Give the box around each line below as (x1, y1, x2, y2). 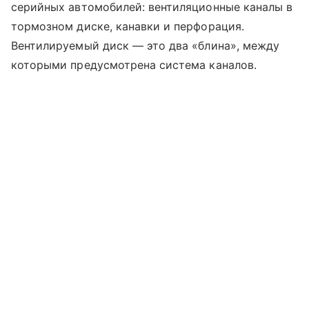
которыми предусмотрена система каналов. (11, 58, 257, 72)
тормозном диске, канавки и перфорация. (11, 19, 244, 34)
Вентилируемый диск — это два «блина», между (11, 39, 280, 53)
